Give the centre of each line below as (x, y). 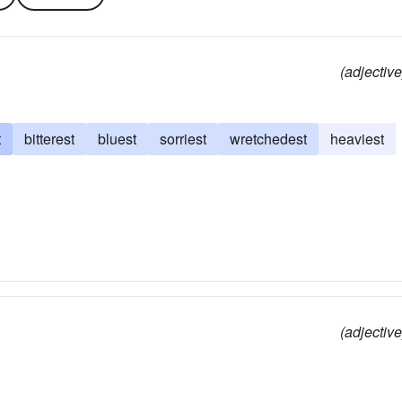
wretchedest (268, 139)
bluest (117, 139)
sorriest (183, 139)
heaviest (357, 139)
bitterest (49, 139)
